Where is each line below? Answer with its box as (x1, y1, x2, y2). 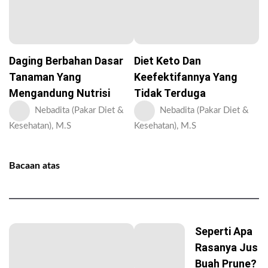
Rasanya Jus (195, 240, 258, 254)
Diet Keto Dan (134, 54, 201, 67)
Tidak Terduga (134, 86, 206, 99)
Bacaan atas (9, 160, 60, 170)
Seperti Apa (195, 224, 252, 237)
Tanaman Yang (9, 70, 81, 83)
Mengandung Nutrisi (9, 86, 110, 99)
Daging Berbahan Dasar (9, 54, 123, 67)
